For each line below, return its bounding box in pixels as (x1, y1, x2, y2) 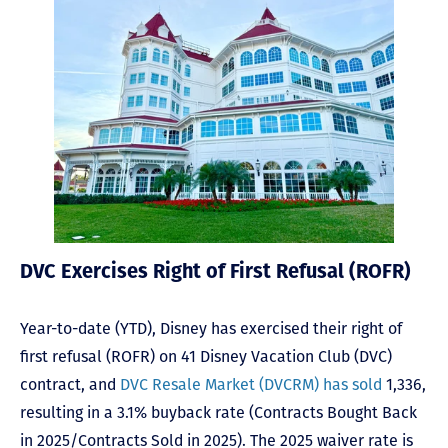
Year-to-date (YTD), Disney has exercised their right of (20, 318, 402, 338)
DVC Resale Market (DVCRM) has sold (120, 374, 382, 394)
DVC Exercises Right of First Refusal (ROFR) (20, 262, 411, 283)
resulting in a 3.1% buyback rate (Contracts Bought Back (20, 402, 417, 422)
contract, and (20, 374, 120, 394)
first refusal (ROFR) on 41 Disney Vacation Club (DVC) (20, 346, 392, 366)
